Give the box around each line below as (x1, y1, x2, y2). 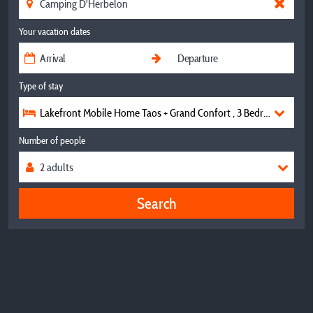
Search (137, 193, 176, 213)
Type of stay (19, 80, 63, 92)
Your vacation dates (19, 25, 90, 38)
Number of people (19, 134, 85, 147)
